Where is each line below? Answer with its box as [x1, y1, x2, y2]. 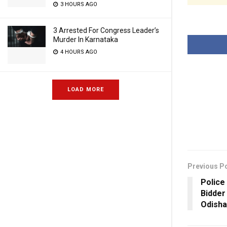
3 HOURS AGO [59, 1, 97, 8]
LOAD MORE [67, 86, 104, 93]
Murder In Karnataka [53, 35, 118, 44]
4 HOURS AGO [59, 49, 97, 55]
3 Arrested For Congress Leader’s [53, 26, 159, 34]
